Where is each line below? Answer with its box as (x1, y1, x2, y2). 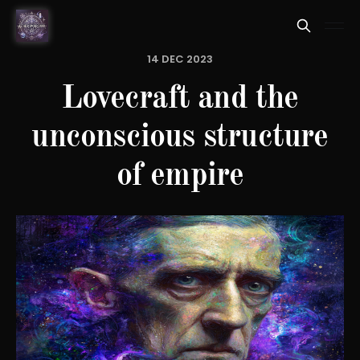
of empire (116, 161, 244, 193)
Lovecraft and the (61, 84, 299, 116)
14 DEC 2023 (147, 51, 213, 67)
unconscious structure (31, 122, 329, 154)
